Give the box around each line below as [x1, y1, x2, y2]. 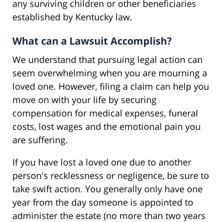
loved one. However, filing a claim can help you [12, 80, 209, 92]
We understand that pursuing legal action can [12, 53, 203, 65]
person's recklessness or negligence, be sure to [12, 169, 209, 181]
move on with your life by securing [12, 93, 157, 106]
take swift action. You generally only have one [12, 182, 203, 195]
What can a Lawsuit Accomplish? [12, 34, 172, 48]
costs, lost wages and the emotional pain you [12, 120, 201, 132]
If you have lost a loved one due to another [12, 156, 191, 168]
